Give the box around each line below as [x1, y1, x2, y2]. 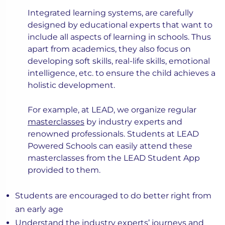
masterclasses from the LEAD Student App [28, 153, 200, 163]
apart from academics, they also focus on [28, 44, 191, 54]
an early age [15, 204, 63, 214]
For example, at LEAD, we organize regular [28, 105, 196, 115]
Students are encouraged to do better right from [15, 191, 211, 201]
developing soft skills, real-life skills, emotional [28, 56, 210, 66]
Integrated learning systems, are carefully [28, 8, 193, 18]
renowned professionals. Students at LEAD [28, 129, 199, 139]
